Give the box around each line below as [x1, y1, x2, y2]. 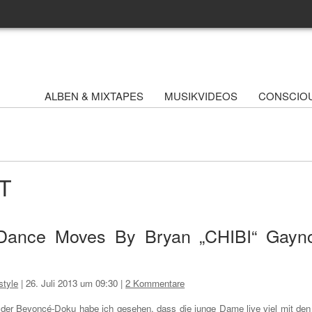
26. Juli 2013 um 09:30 [26, 276, 118, 290]
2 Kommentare [125, 276, 185, 290]
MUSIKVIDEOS [164, 88, 237, 103]
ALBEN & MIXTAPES [45, 88, 143, 103]
